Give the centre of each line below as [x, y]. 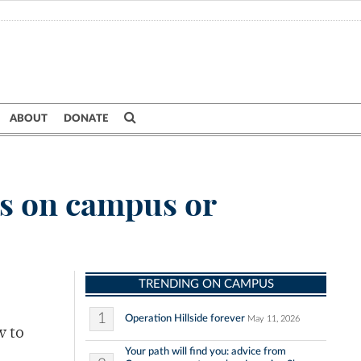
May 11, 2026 [274, 319]
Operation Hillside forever [185, 319]
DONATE [86, 118]
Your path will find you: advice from [205, 352]
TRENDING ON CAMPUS [206, 284]
